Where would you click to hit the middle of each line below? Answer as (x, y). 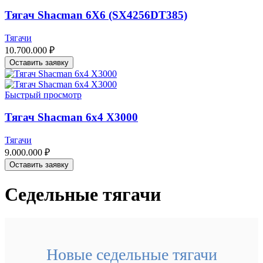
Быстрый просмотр (43, 95)
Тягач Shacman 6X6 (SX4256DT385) (96, 15)
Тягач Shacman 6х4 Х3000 (71, 117)
